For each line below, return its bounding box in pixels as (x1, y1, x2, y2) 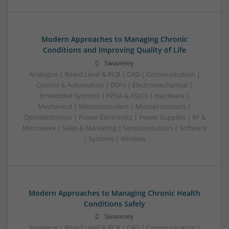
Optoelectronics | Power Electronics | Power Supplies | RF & (23, 112, 206, 122)
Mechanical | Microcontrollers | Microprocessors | (38, 102, 191, 111)
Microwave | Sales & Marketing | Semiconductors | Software (22, 123, 207, 132)
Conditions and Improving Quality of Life (43, 45, 186, 55)
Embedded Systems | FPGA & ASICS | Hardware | (39, 91, 190, 100)
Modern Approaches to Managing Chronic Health (29, 188, 200, 198)
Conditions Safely (84, 198, 145, 209)
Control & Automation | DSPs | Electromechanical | (36, 80, 193, 89)
